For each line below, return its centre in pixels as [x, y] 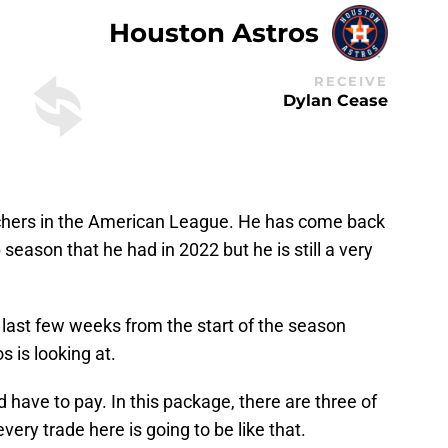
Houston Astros [214, 33]
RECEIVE [351, 81]
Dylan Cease [335, 100]
